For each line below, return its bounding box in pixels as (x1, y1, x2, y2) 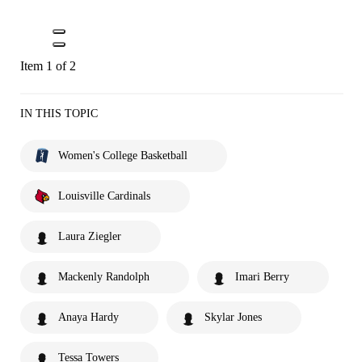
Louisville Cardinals (58, 190, 150, 202)
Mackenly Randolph (58, 271, 149, 283)
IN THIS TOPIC (20, 107, 98, 120)
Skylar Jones (204, 311, 262, 323)
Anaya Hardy (58, 311, 119, 323)
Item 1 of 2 (20, 59, 76, 73)
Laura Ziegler (58, 230, 121, 242)
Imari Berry (235, 271, 289, 283)
